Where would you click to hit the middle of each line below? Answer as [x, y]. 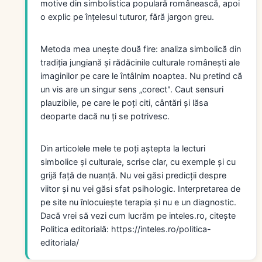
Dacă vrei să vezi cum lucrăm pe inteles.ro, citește [138, 215]
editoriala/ [60, 242]
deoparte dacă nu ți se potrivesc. [105, 116]
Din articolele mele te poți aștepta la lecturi [123, 148]
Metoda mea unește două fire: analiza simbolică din [141, 49]
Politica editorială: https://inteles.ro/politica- [126, 229]
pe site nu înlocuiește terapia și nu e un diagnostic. [138, 202]
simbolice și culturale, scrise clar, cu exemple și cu [138, 161]
